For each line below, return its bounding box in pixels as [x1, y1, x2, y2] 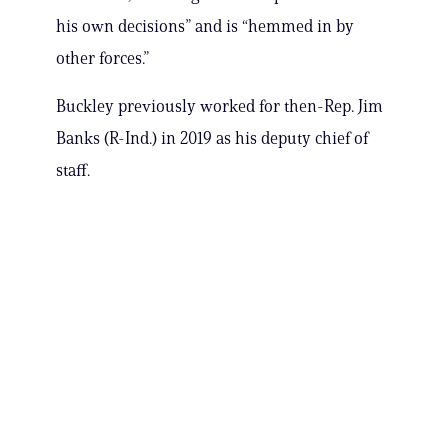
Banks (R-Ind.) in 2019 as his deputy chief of [56, 128, 368, 149]
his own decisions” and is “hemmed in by [56, 16, 354, 37]
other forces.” [56, 48, 149, 69]
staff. [56, 160, 90, 181]
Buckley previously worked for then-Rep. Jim [56, 96, 383, 117]
